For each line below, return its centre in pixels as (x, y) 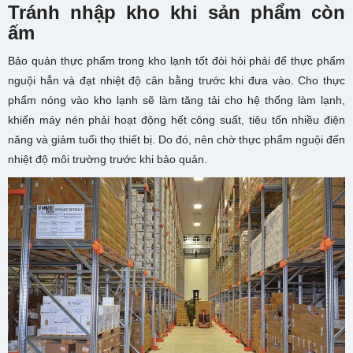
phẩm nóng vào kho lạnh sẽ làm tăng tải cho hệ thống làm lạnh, (176, 100)
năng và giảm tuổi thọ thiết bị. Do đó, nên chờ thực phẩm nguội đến (176, 139)
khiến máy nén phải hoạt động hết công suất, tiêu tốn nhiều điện (176, 119)
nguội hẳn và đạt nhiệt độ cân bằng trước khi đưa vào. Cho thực (176, 80)
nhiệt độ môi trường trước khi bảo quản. (108, 159)
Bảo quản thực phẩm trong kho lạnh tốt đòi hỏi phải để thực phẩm (176, 60)
